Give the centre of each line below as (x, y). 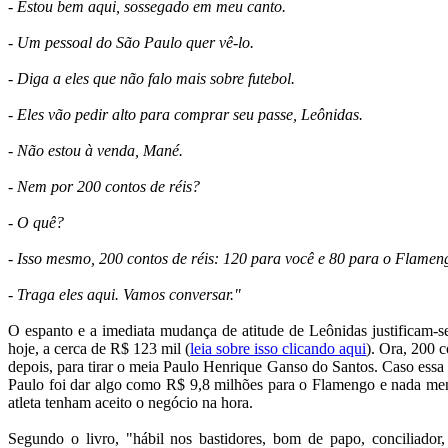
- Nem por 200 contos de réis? (104, 186)
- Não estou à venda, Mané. (95, 150)
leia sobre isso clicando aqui (278, 348)
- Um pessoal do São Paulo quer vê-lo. (131, 42)
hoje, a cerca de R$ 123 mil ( (99, 348)
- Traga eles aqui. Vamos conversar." (124, 294)
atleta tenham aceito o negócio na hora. (130, 402)
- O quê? (36, 222)
